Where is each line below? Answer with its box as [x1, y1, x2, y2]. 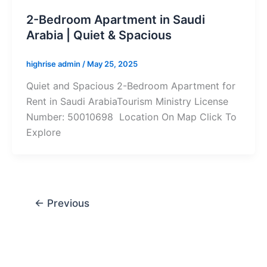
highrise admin [26, 58, 82, 69]
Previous [44, 197, 89, 210]
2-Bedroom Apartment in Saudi [26, 12, 205, 27]
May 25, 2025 [87, 58, 138, 69]
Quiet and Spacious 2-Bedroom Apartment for [26, 80, 235, 92]
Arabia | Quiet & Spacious [26, 27, 172, 42]
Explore [26, 126, 61, 139]
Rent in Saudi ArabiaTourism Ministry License [26, 95, 228, 108]
